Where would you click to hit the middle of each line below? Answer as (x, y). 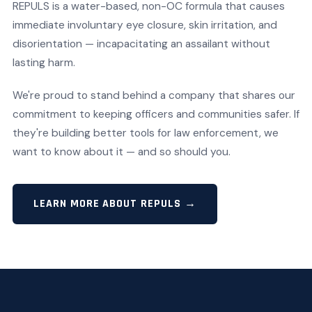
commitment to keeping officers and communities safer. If (156, 114)
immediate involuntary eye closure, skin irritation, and (145, 25)
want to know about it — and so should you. (121, 152)
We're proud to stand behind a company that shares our (154, 95)
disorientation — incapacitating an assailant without (141, 44)
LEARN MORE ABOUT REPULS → (115, 204)
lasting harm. (44, 63)
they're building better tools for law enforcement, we (145, 133)
